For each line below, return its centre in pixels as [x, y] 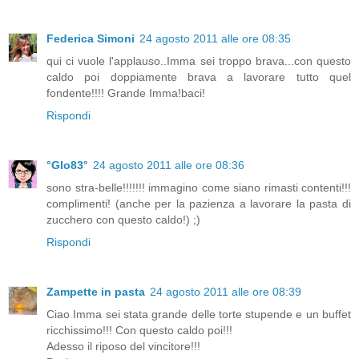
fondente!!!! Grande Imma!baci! [126, 93]
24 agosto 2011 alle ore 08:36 [169, 165]
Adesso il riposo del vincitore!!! [123, 346]
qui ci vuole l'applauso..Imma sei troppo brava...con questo [199, 61]
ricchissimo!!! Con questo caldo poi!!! [139, 330]
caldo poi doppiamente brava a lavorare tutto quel [199, 77]
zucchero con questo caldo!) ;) [123, 219]
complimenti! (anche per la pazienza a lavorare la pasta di [199, 203]
